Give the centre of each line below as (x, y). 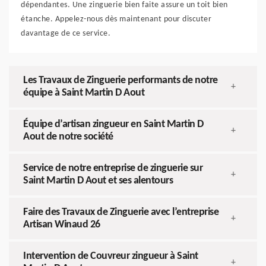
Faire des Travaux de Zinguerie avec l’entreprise (121, 213)
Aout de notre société (68, 137)
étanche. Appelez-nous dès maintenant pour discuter (116, 20)
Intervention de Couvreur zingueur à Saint (111, 256)
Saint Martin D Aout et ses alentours (98, 181)
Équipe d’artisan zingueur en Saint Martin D (113, 125)
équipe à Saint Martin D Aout (84, 93)
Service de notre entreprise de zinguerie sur (113, 169)
